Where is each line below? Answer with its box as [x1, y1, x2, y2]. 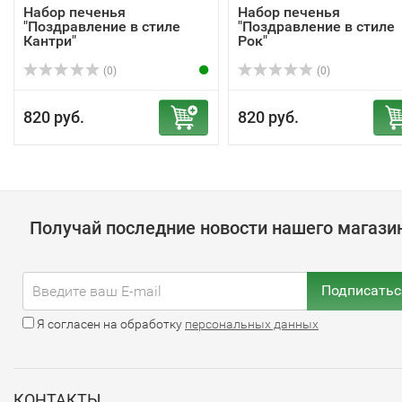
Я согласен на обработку [34, 316, 185, 331]
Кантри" [23, 31, 76, 49]
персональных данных [185, 316, 319, 331]
